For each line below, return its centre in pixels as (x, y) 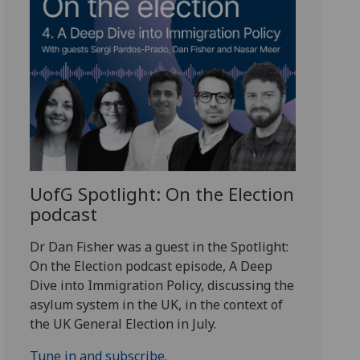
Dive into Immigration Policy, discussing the (162, 286)
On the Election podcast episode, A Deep (151, 266)
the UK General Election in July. (123, 324)
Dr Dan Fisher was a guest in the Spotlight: (160, 247)
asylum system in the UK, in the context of (157, 305)
